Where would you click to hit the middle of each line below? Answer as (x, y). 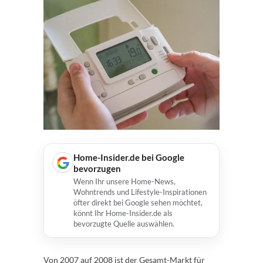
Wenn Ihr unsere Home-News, (124, 181)
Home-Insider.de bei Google (129, 157)
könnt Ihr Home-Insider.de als (123, 213)
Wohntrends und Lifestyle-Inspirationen (140, 192)
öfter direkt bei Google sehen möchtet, (138, 203)
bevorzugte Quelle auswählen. (124, 224)
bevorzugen (97, 168)
